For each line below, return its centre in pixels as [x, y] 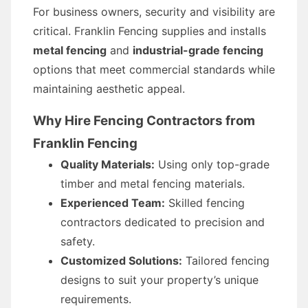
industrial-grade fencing [198, 50]
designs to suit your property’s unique [159, 280]
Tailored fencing [226, 261]
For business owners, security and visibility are [154, 12]
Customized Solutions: [121, 261]
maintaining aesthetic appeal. [109, 89]
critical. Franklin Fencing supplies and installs [150, 31]
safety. [78, 241]
